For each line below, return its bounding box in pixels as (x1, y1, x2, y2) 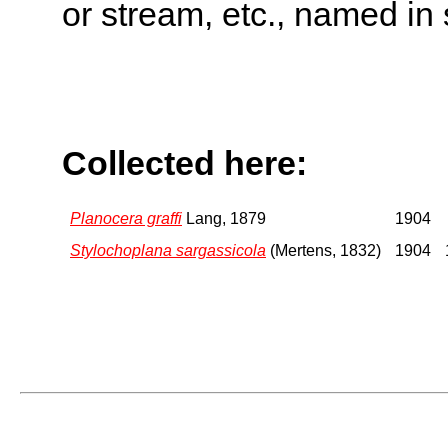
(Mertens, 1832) (266, 241, 381, 259)
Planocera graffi (70, 209, 182, 227)
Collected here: (62, 144, 307, 183)
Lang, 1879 (182, 209, 266, 227)
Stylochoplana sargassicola (70, 241, 266, 259)
